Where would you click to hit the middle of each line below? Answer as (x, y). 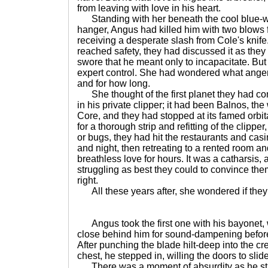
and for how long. (114, 83)
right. (88, 180)
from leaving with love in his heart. (149, 8)
